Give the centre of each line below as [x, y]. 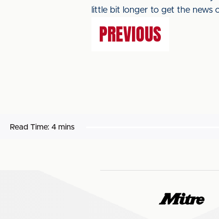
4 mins [63, 127]
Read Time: [30, 127]
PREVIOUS [130, 34]
